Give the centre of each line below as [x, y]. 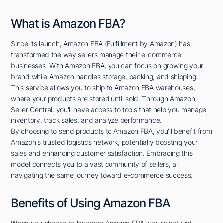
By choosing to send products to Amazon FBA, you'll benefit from [111, 131]
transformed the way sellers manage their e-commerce [96, 54]
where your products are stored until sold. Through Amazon [103, 98]
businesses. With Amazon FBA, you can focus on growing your [107, 65]
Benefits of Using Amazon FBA [91, 203]
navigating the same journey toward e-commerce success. [102, 175]
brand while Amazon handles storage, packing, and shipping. [104, 76]
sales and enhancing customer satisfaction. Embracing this [102, 153]
